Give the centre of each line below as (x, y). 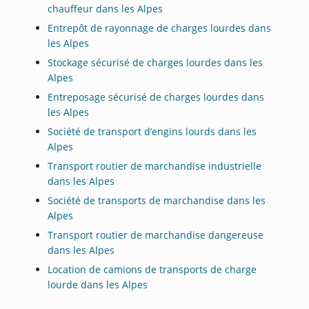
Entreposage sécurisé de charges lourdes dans (156, 97)
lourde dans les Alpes (98, 285)
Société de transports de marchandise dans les (157, 201)
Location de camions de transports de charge (152, 270)
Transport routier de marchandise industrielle (155, 166)
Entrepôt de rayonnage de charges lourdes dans (160, 28)
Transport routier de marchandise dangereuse (156, 235)
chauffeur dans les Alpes (106, 9)
